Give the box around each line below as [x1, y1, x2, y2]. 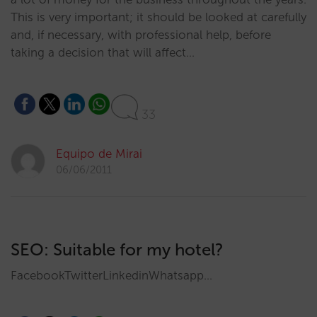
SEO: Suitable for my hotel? [11, 239, 224, 260]
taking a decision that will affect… [11, 45, 195, 59]
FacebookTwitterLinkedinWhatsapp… [11, 268, 212, 282]
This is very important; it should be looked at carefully [11, 10, 306, 24]
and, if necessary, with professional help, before [11, 28, 271, 42]
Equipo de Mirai [56, 146, 142, 161]
